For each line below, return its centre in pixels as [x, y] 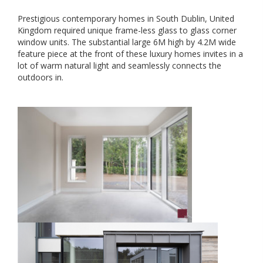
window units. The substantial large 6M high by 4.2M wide [127, 42]
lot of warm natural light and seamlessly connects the [119, 65]
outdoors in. [41, 77]
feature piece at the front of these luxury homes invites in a [130, 54]
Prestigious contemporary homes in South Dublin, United [126, 18]
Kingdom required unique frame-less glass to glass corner [127, 30]
